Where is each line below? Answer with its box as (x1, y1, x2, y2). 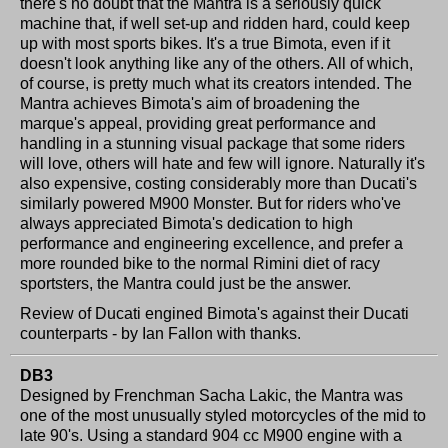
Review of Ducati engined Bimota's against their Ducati (20, 305, 409, 323)
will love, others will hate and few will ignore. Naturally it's (20, 155, 425, 173)
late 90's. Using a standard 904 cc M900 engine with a (20, 427, 402, 445)
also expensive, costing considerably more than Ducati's (20, 175, 417, 193)
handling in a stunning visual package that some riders (20, 135, 405, 153)
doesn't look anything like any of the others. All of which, (20, 55, 413, 73)
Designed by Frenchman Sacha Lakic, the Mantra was (20, 387, 403, 405)
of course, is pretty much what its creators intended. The (20, 75, 412, 93)
